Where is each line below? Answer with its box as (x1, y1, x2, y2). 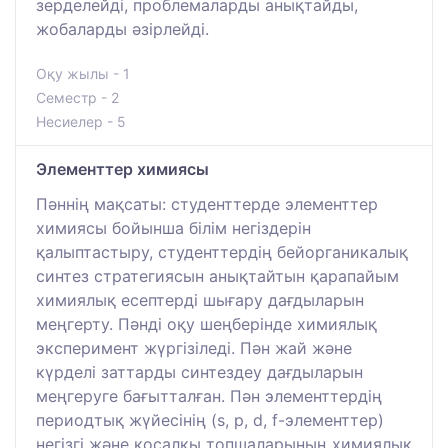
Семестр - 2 (36, 88, 119, 106)
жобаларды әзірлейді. (36, 18, 209, 39)
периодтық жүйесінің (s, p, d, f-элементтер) (36, 409, 384, 430)
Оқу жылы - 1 (36, 64, 130, 82)
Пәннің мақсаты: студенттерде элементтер (36, 193, 378, 214)
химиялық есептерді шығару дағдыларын (36, 289, 364, 310)
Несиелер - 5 (36, 112, 126, 130)
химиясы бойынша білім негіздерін (36, 217, 311, 238)
